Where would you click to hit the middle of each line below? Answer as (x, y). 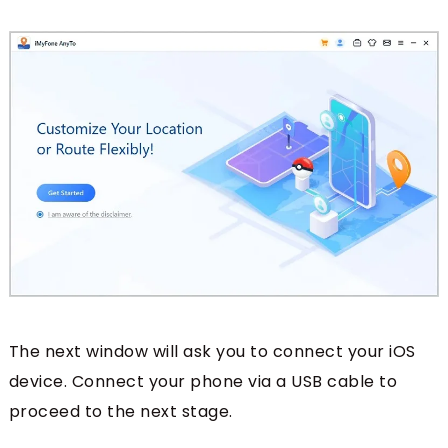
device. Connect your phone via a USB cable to (203, 382)
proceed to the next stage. (120, 412)
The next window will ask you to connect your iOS (212, 352)
